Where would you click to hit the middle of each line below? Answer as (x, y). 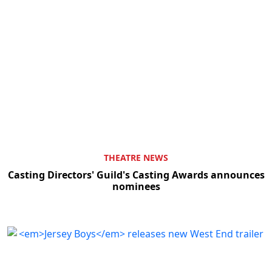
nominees (136, 186)
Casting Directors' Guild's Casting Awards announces (136, 175)
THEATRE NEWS (136, 157)
